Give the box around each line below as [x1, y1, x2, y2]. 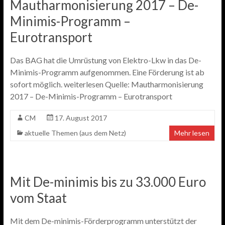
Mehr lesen [174, 129, 210, 137]
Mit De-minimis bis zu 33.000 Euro [10, 174, 206, 190]
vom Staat [10, 190, 67, 206]
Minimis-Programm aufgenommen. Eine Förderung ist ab [10, 67, 204, 77]
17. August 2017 [54, 114, 107, 122]
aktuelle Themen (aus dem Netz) [24, 129, 126, 137]
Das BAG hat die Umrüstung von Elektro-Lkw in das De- [10, 55, 201, 65]
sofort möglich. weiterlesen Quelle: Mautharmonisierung [10, 79, 203, 89]
